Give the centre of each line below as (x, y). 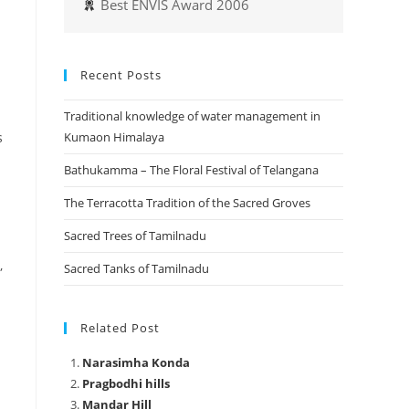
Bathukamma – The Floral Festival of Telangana (191, 170)
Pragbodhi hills (126, 384)
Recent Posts (121, 75)
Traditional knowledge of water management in (192, 116)
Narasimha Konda (136, 363)
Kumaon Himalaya (114, 137)
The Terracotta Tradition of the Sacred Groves (187, 203)
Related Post (120, 328)
